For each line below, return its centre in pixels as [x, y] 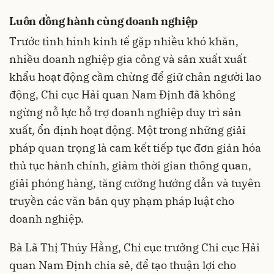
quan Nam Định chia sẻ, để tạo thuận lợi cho [123, 265]
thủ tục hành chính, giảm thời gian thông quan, [130, 165]
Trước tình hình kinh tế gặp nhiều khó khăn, [124, 41]
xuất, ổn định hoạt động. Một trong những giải [128, 130]
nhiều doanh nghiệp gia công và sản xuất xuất [128, 59]
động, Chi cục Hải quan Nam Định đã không [122, 94]
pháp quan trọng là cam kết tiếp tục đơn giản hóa [135, 147]
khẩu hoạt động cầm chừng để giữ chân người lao [135, 76]
